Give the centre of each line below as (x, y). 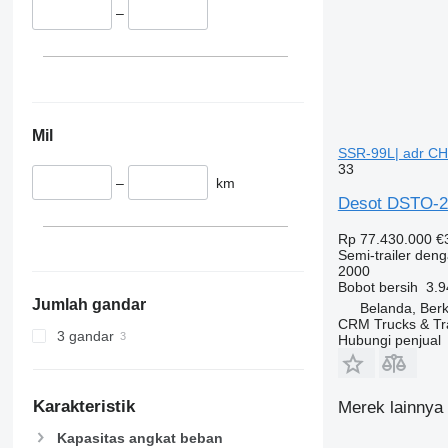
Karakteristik (83, 407)
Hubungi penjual (389, 340)
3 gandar (85, 336)
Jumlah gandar (88, 305)
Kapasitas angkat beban (139, 437)
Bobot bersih (377, 287)
